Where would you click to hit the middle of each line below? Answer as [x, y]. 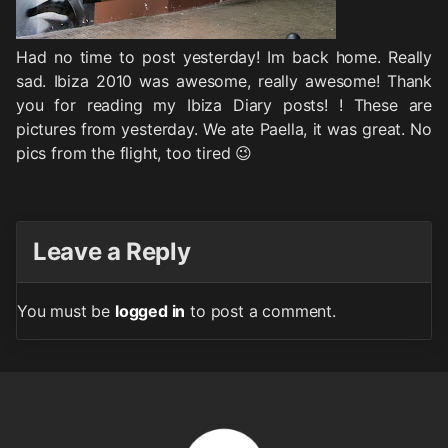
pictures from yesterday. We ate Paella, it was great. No [224, 129]
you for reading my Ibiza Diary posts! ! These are [224, 105]
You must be [66, 311]
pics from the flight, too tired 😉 [134, 153]
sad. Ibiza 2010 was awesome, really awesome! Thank [224, 81]
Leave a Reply [112, 252]
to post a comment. [260, 311]
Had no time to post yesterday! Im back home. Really [224, 57]
